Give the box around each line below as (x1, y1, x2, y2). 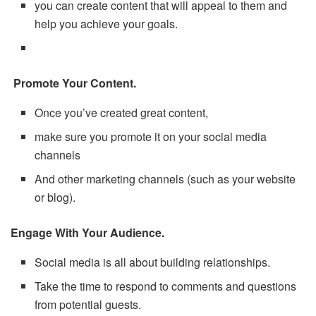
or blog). (35, 188, 76, 205)
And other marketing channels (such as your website (35, 170, 296, 187)
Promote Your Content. (13, 74, 136, 91)
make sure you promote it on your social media (35, 128, 267, 145)
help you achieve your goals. (35, 15, 178, 32)
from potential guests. (35, 296, 142, 312)
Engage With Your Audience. (11, 224, 164, 241)
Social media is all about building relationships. (35, 253, 271, 270)
